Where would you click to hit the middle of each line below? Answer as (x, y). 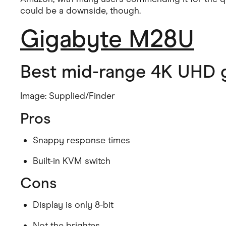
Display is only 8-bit (73, 205)
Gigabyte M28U (107, 39)
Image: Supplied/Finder (68, 96)
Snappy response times (81, 140)
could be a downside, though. (80, 11)
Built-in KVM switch (72, 161)
